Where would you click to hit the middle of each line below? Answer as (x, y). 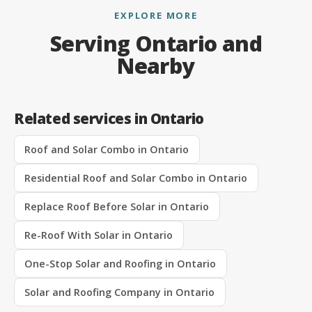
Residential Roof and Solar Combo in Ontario (136, 178)
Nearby (156, 66)
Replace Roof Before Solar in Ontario (117, 207)
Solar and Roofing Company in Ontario (120, 292)
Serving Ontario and (156, 44)
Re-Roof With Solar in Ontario (99, 235)
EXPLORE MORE (156, 16)
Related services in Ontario (109, 119)
